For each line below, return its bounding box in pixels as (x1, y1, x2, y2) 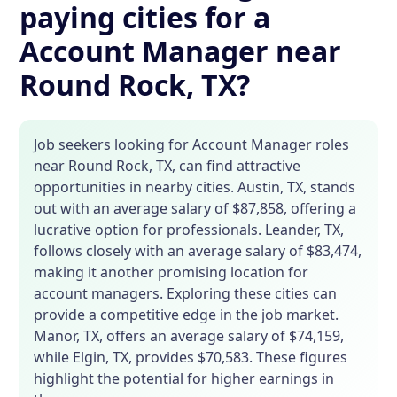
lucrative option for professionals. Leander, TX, (34, 220, 345, 240)
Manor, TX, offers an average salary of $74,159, (34, 326, 345, 346)
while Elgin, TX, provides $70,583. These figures (34, 347, 348, 368)
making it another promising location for (34, 262, 309, 283)
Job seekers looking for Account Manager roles (34, 135, 350, 155)
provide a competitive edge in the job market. (34, 305, 339, 325)
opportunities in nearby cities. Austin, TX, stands (34, 177, 356, 198)
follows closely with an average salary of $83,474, (34, 241, 362, 261)
